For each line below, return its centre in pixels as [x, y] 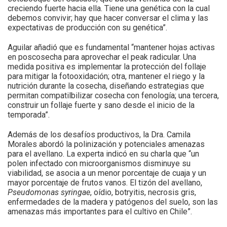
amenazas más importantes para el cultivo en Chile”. [100, 211]
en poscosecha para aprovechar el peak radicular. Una [102, 57]
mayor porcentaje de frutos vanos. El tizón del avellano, [105, 182]
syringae [75, 192]
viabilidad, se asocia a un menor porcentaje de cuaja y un [107, 173]
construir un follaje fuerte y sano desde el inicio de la [101, 105]
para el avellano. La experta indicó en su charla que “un [103, 154]
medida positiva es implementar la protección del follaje [107, 66]
